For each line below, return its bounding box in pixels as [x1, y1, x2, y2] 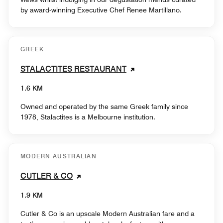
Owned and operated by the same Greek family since [20, 102, 188, 111]
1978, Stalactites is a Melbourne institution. [20, 112, 155, 121]
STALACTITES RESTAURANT [20, 64, 126, 74]
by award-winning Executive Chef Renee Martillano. [20, 5, 182, 14]
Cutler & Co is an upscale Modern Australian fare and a [20, 209, 195, 218]
